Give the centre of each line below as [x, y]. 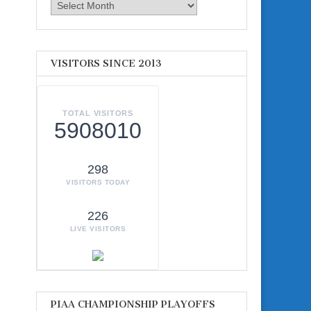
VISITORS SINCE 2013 [106, 63]
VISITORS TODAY [98, 183]
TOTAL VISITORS [98, 114]
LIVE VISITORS [98, 229]
